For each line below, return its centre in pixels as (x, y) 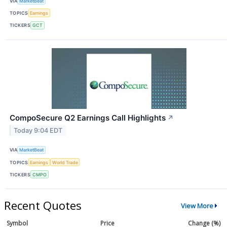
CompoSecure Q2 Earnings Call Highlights (88, 118)
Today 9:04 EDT (38, 130)
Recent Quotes (43, 205)
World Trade (65, 162)
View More (197, 205)
